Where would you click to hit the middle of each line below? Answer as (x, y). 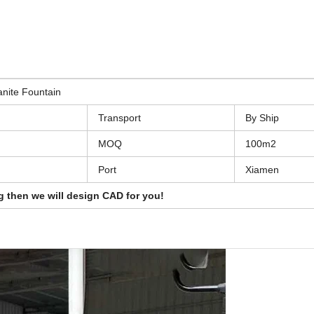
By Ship (262, 117)
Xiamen (262, 169)
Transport (120, 117)
